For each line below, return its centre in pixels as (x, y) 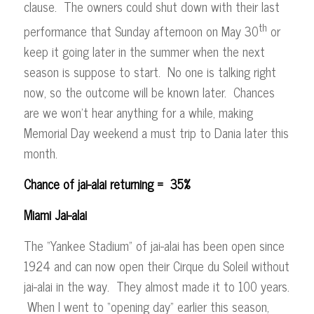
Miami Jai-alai (55, 215)
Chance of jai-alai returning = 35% (107, 183)
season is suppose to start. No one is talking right (150, 71)
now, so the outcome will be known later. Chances (149, 91)
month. (47, 152)
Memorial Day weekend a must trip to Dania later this (156, 132)
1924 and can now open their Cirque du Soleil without (156, 266)
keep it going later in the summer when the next (144, 51)
